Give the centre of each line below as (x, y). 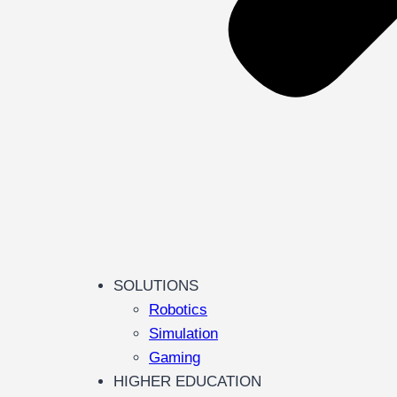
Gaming (175, 358)
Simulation (183, 334)
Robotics (178, 310)
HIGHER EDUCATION (187, 381)
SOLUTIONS (156, 286)
